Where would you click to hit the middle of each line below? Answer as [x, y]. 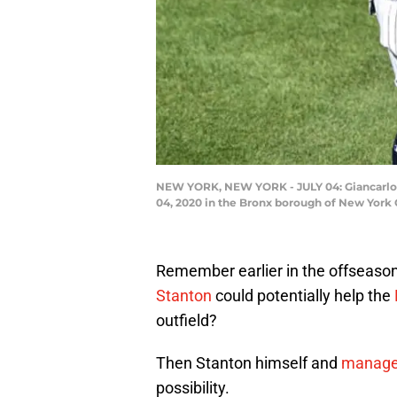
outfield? [187, 321]
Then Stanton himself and [249, 363]
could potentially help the [303, 296]
